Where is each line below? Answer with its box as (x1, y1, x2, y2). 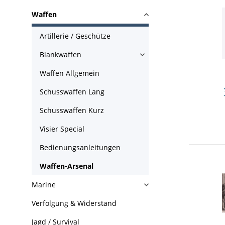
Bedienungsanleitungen (40, 143, 121, 152)
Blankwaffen (40, 50, 81, 59)
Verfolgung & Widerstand (32, 198, 117, 208)
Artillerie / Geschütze (40, 31, 110, 41)
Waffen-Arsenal (40, 161, 93, 171)
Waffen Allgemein (40, 68, 99, 78)
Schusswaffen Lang (40, 87, 104, 96)
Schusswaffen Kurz (40, 105, 104, 115)
